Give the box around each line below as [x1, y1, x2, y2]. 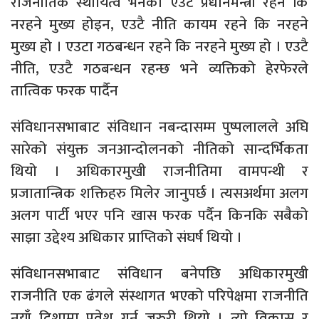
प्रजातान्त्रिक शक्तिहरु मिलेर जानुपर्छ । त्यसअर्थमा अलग [11, 180, 308, 206]
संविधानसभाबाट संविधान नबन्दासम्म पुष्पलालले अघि [11, 114, 308, 140]
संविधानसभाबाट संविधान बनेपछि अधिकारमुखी [11, 261, 308, 286]
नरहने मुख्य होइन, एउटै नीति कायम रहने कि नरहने [11, 11, 308, 37]
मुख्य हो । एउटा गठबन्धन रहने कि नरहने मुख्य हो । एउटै [11, 33, 308, 59]
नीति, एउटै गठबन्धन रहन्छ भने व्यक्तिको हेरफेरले [11, 56, 308, 81]
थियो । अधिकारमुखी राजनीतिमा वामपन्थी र [11, 158, 308, 184]
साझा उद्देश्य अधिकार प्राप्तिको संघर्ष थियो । [11, 224, 242, 250]
